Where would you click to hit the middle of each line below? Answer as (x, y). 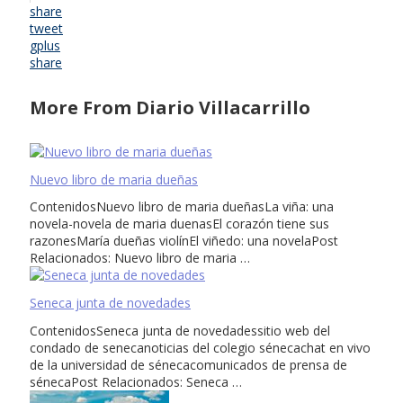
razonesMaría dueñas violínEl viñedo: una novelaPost (184, 241)
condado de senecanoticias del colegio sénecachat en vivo (200, 347)
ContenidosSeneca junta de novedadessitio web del (180, 330)
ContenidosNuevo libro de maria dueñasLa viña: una (182, 207)
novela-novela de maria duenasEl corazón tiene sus (179, 224)
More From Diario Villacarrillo (170, 107)
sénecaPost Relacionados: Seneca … (136, 381)
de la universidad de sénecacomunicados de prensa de (188, 364)
